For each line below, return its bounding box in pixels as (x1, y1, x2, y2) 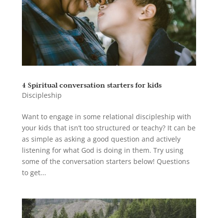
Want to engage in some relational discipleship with (21, 112, 191, 122)
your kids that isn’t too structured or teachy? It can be (21, 123, 196, 133)
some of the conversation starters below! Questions (21, 157, 190, 166)
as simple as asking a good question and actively (21, 134, 181, 144)
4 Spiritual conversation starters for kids (21, 80, 162, 90)
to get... (21, 168, 46, 178)
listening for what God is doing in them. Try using (21, 145, 183, 155)
